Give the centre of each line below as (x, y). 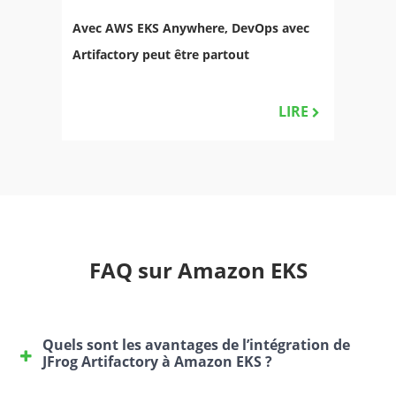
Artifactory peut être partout (161, 54)
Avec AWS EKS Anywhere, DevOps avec (191, 27)
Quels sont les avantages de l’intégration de (196, 344)
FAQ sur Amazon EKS (198, 270)
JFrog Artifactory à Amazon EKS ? (157, 361)
